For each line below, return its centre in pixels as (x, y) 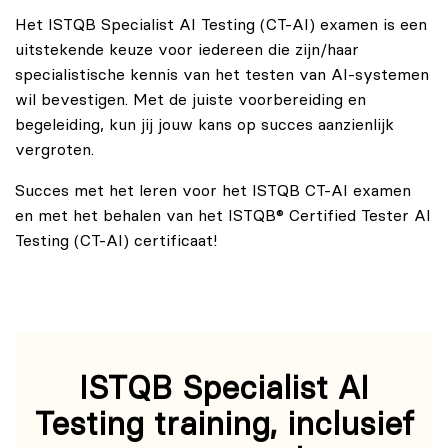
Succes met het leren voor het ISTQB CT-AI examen (213, 190)
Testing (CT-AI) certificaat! (116, 240)
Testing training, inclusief (224, 425)
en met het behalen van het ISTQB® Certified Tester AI (223, 215)
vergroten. (54, 149)
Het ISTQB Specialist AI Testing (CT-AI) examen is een (221, 24)
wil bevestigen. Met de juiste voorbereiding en (190, 99)
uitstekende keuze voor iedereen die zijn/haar (187, 49)
